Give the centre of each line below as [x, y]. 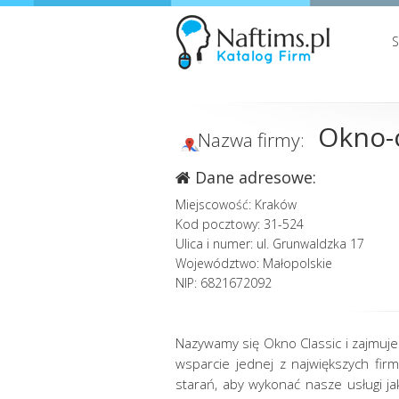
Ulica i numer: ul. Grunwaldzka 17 [270, 244]
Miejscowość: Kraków [236, 204]
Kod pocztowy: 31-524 [240, 224]
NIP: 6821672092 [224, 283]
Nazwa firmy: [253, 140]
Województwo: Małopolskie [254, 263]
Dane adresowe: [253, 177]
